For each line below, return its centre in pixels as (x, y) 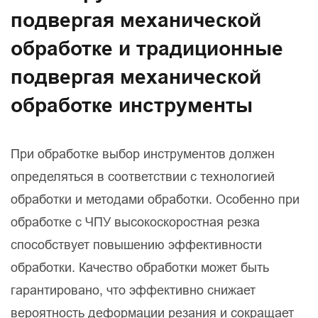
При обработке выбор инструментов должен (143, 154)
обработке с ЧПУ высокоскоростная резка (135, 222)
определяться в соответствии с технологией (143, 177)
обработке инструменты (132, 106)
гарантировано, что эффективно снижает (133, 290)
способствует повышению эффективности (136, 245)
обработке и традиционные (147, 49)
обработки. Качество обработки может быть (140, 268)
